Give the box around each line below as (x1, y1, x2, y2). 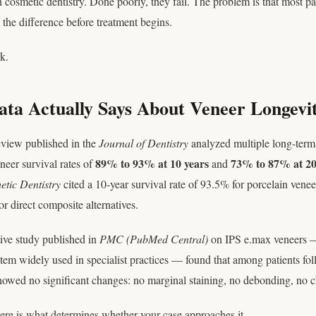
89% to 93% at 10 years (95, 155, 209, 171)
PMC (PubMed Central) (99, 231, 208, 246)
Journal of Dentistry (99, 135, 188, 150)
